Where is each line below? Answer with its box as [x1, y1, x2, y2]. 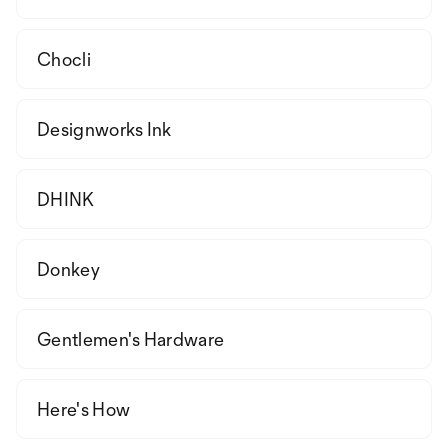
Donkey [37, 258, 100, 280]
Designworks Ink [37, 118, 172, 140]
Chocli [37, 48, 91, 70]
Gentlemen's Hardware [37, 328, 225, 350]
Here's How [37, 398, 131, 420]
